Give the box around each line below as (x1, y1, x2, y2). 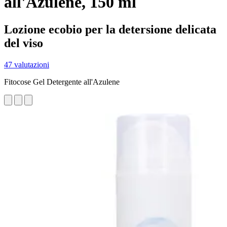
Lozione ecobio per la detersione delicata (4, 22, 216, 36)
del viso (4, 36, 43, 50)
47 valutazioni (4, 60, 49, 69)
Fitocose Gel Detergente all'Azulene (4, 77, 120, 86)
